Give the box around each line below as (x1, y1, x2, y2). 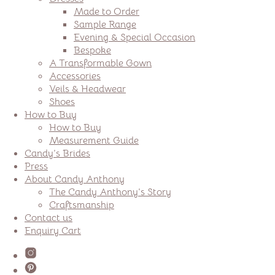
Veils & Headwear (49, 82, 126, 95)
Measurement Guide (49, 134, 139, 147)
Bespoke (74, 44, 111, 56)
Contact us (25, 211, 72, 224)
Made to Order (74, 5, 139, 18)
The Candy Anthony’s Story (49, 185, 171, 198)
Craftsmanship (49, 198, 114, 211)
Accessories (49, 69, 101, 82)
